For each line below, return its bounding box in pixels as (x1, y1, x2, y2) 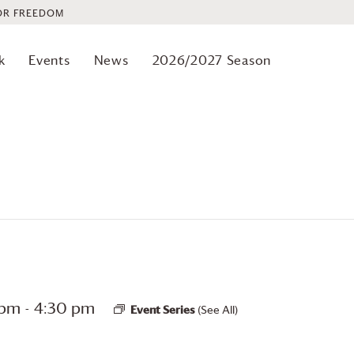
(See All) (198, 302, 238, 317)
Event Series (130, 302, 198, 317)
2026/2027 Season (152, 51, 272, 69)
